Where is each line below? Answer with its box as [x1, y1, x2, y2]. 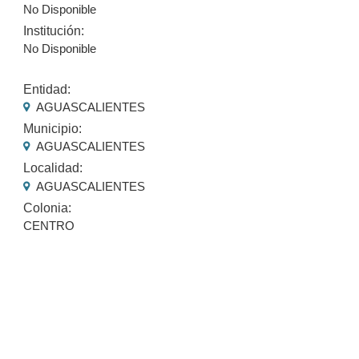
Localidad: [23, 161, 83, 175]
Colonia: [23, 200, 72, 215]
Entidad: [23, 82, 71, 96]
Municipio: [23, 122, 83, 136]
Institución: [23, 23, 85, 38]
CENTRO [23, 218, 75, 232]
